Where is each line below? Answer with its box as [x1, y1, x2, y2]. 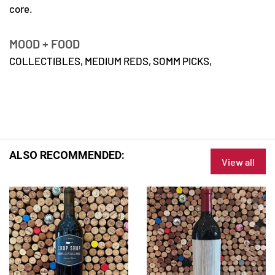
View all [221, 156, 255, 168]
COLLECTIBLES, [9, 54, 85, 67]
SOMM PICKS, [153, 54, 212, 67]
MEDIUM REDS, [85, 54, 153, 67]
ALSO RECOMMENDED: [9, 149, 125, 162]
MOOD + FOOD [9, 36, 80, 51]
